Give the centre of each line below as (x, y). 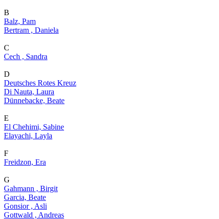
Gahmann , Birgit (31, 188)
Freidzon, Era (25, 162)
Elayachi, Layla (28, 136)
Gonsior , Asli (25, 206)
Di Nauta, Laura (29, 92)
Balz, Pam (20, 21)
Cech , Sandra (26, 56)
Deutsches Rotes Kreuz (40, 83)
